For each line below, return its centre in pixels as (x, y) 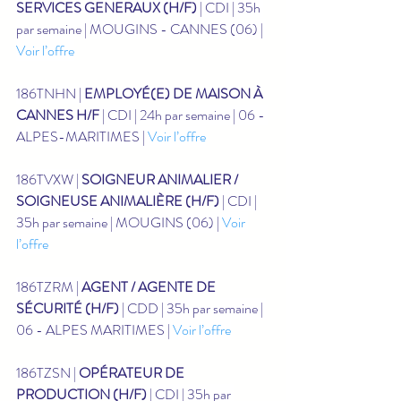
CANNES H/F (58, 115)
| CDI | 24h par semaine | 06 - (183, 115)
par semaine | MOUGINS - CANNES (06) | (141, 29)
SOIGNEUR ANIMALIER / (161, 179)
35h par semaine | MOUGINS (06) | (119, 222)
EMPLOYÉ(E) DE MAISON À (175, 93)
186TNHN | (50, 93)
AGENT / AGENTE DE (150, 286)
